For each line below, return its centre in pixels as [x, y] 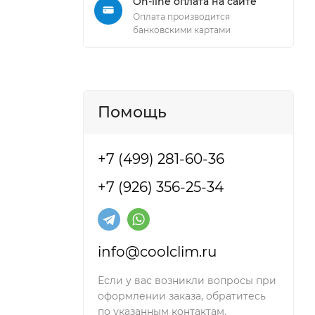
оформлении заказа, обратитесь [182, 296]
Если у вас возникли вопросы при [187, 280]
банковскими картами [182, 30]
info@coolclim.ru [157, 251]
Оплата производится [181, 16]
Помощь [132, 112]
